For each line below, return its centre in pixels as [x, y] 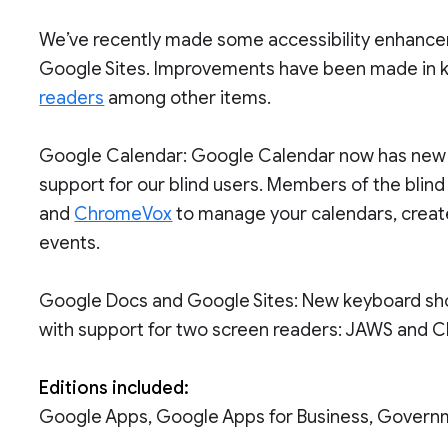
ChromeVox [123, 214]
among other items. [188, 98]
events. [70, 243]
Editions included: [114, 388]
